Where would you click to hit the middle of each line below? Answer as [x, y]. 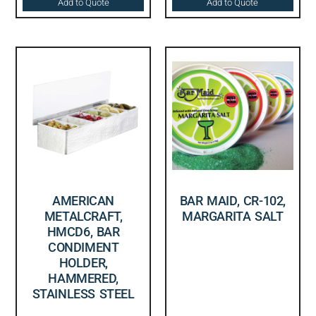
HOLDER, [83, 262]
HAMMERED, [83, 278]
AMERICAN [84, 200]
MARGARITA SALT [233, 216]
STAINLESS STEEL [83, 293]
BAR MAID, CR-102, [232, 200]
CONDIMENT [83, 247]
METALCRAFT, [83, 216]
